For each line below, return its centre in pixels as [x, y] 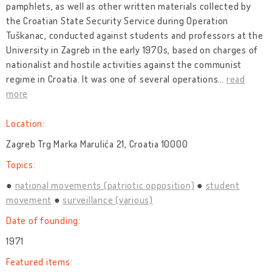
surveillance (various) [108, 200]
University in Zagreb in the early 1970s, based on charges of [132, 50]
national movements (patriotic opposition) [105, 185]
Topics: [21, 165]
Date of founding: [43, 220]
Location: [25, 123]
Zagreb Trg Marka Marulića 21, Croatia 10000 [97, 144]
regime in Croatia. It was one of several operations [112, 79]
